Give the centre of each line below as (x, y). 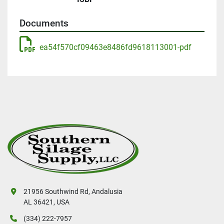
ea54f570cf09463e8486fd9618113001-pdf (115, 47)
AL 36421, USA (46, 202)
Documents (44, 24)
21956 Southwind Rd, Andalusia (73, 192)
